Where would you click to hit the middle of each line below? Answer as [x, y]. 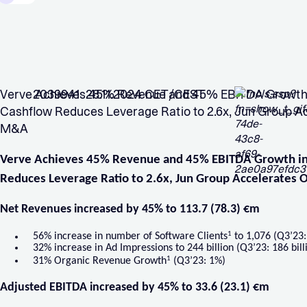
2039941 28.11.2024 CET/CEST [119, 95]
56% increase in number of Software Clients [130, 237]
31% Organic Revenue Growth [99, 261]
